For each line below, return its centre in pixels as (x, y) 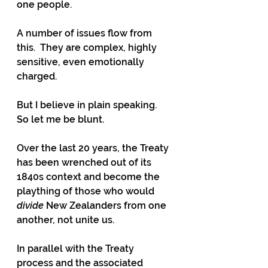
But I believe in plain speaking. (89, 105)
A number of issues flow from (86, 33)
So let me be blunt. (60, 119)
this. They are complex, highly (88, 47)
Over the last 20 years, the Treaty (94, 148)
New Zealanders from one (106, 205)
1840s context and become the (89, 176)
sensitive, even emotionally (82, 62)
